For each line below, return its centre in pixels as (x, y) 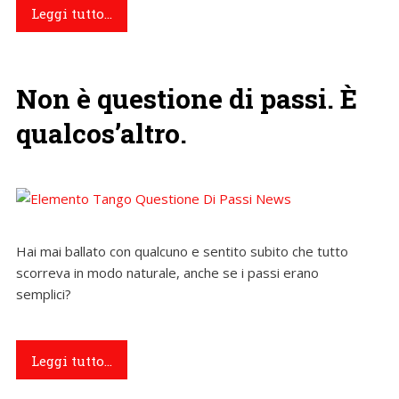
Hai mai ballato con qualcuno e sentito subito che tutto (182, 251)
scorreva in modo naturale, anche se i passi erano (167, 272)
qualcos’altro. (101, 132)
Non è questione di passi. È (186, 98)
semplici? (43, 293)
